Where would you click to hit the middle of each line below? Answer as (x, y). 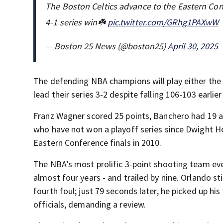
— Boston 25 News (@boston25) (107, 46)
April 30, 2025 (193, 46)
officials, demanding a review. (90, 205)
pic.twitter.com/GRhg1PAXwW (163, 22)
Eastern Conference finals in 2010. (98, 143)
